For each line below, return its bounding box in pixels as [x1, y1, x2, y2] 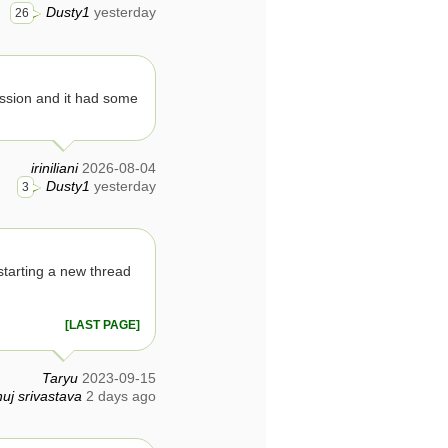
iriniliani [31, 159, 78, 176]
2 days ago [86, 387, 156, 404]
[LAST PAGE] [65, 318, 140, 331]
